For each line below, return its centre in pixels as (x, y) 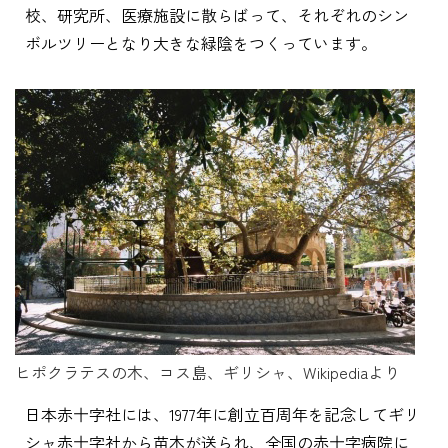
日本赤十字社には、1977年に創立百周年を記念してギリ (222, 414)
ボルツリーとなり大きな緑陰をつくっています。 (201, 43)
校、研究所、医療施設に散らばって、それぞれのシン (217, 15)
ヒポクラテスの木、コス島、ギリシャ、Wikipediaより (207, 372)
